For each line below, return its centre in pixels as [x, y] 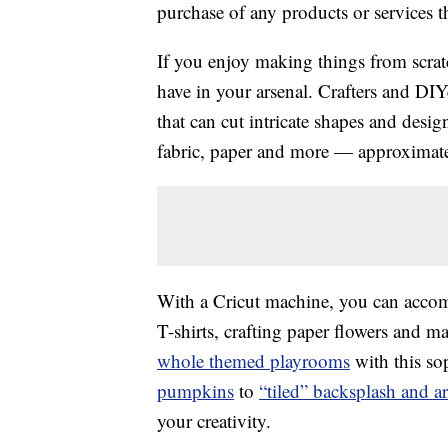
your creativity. [214, 421]
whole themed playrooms [253, 361]
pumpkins [195, 391]
